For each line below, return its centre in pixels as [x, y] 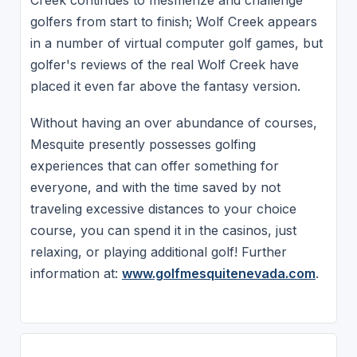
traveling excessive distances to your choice [163, 208]
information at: [76, 273]
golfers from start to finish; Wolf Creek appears [173, 22]
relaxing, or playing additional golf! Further [158, 251]
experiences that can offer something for [154, 165]
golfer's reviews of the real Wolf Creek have [164, 65]
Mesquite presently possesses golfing [143, 144]
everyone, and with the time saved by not [155, 187]
